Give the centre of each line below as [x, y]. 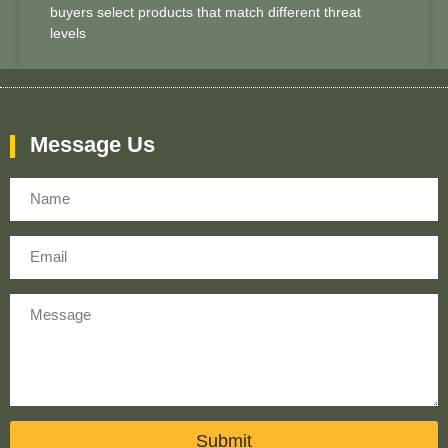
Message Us [92, 145]
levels [68, 33]
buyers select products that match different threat [205, 12]
